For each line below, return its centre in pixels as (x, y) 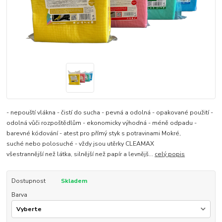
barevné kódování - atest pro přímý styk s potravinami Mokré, (94, 134)
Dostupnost (28, 181)
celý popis (170, 154)
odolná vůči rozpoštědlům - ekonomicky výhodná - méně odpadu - (102, 123)
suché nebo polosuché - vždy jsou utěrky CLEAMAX (81, 144)
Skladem (74, 181)
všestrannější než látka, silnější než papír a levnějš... (81, 154)
